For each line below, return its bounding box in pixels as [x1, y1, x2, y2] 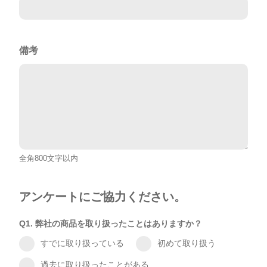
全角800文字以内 [19, 153, 78, 163]
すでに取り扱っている [41, 238, 124, 249]
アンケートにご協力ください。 [19, 190, 186, 203]
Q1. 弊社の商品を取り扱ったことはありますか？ [19, 218, 202, 228]
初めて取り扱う [157, 238, 216, 249]
